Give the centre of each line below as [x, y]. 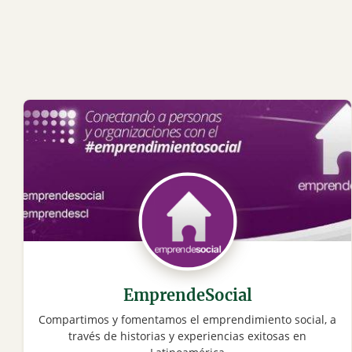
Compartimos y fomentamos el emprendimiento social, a [188, 320]
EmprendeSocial [187, 295]
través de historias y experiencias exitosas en [188, 336]
